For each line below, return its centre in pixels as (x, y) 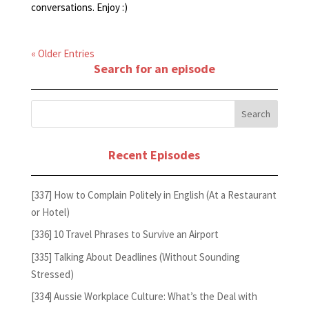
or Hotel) (50, 212)
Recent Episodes (154, 154)
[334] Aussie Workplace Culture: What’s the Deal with (144, 297)
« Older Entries (62, 53)
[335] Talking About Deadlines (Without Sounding (135, 257)
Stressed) (52, 274)
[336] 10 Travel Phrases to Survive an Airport (124, 235)
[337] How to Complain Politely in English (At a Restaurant (153, 195)
